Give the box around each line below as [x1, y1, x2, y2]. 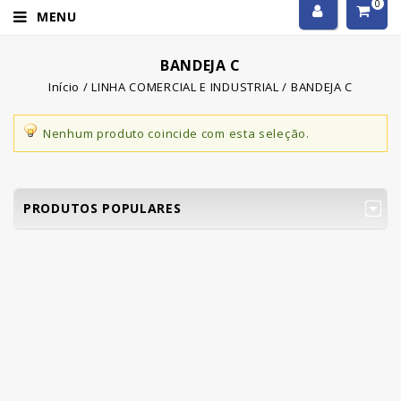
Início [47, 79, 81, 96]
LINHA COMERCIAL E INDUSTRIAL [91, 79, 279, 96]
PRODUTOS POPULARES [23, 199, 182, 217]
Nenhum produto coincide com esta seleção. [43, 124, 310, 141]
